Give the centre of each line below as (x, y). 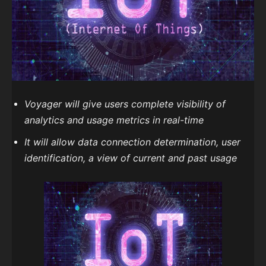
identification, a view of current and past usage (131, 158)
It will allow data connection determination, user (132, 142)
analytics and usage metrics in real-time (114, 120)
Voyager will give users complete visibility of (125, 104)
